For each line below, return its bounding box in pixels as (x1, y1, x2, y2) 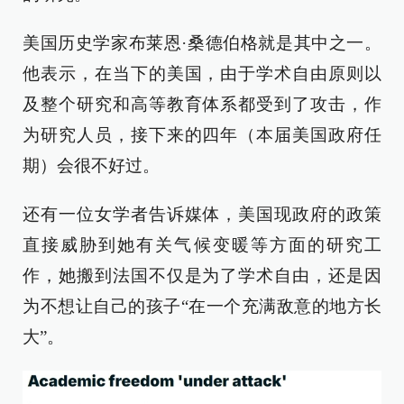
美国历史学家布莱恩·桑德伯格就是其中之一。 (23, 33, 381, 53)
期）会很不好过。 (23, 156, 160, 176)
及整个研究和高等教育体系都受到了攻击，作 (23, 95, 381, 115)
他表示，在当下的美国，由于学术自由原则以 (23, 64, 381, 84)
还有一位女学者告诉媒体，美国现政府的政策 (23, 205, 381, 225)
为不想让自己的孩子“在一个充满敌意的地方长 (23, 297, 381, 317)
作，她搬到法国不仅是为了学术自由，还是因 (23, 266, 381, 286)
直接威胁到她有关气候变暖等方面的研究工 (23, 235, 381, 255)
